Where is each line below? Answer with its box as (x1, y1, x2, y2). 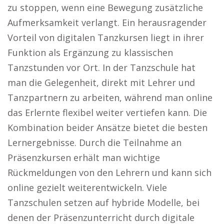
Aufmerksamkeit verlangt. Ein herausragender (7, 16, 206, 28)
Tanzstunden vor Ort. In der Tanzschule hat (7, 61, 195, 73)
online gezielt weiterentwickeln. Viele (7, 181, 167, 193)
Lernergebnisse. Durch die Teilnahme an (7, 136, 181, 148)
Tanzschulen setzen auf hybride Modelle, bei (7, 196, 199, 208)
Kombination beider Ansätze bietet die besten (7, 121, 207, 133)
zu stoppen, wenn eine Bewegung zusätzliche (7, 1, 203, 13)
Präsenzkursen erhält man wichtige (7, 151, 160, 163)
